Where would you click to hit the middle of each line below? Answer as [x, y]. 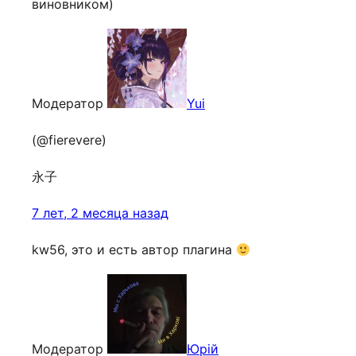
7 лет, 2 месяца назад [100, 213]
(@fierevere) [69, 140]
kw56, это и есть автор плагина [134, 250]
